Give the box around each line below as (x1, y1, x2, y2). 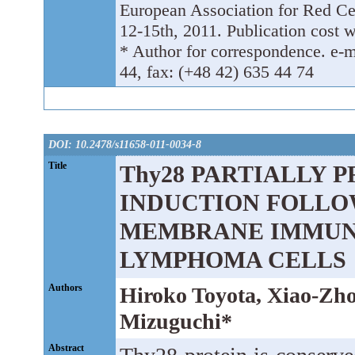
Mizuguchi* (120, 309, 232, 334)
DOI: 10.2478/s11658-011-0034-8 (48, 139, 201, 151)
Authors (48, 282, 82, 294)
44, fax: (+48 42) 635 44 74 (120, 62, 314, 82)
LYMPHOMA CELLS (120, 246, 346, 274)
